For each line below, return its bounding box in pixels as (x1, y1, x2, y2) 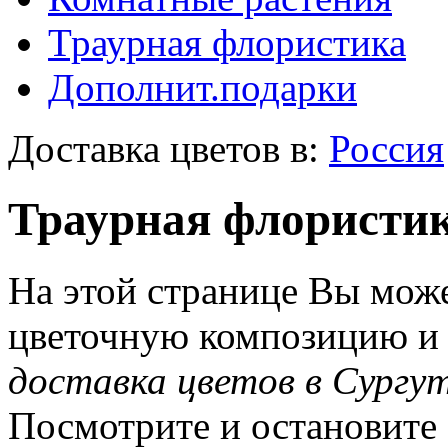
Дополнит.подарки (48, 66, 357, 109)
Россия (329, 127, 444, 170)
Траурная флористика (48, 21, 406, 64)
